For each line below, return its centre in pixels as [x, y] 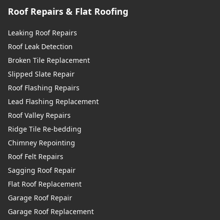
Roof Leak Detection [40, 47]
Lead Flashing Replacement [53, 102]
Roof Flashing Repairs [44, 88]
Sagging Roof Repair [42, 170]
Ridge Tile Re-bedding [45, 129]
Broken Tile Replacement [49, 60]
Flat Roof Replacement [45, 184]
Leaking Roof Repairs [42, 33]
